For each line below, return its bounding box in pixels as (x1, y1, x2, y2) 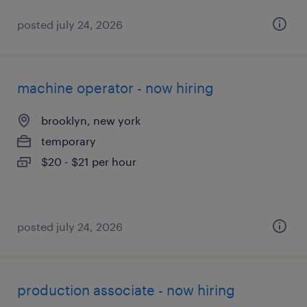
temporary (41, 134, 96, 147)
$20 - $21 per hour (41, 155, 136, 168)
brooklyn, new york (41, 114, 140, 127)
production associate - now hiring (17, 282, 235, 298)
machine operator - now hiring (17, 79, 214, 96)
